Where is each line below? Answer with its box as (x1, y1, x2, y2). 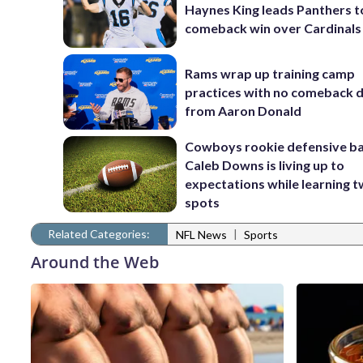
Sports (244, 228, 278, 242)
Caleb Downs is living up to (185, 156, 345, 173)
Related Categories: (48, 226, 150, 241)
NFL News (176, 228, 227, 242)
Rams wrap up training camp (185, 65, 356, 81)
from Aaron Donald (185, 102, 302, 118)
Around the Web (31, 250, 159, 273)
